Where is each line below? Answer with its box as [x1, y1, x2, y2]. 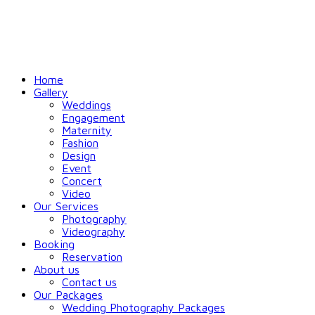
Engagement [62, 111, 125, 124]
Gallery [34, 86, 68, 98]
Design [62, 149, 96, 162]
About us [34, 263, 79, 276]
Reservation [62, 250, 122, 263]
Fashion [62, 136, 98, 149]
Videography [62, 225, 125, 238]
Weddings [62, 98, 111, 111]
